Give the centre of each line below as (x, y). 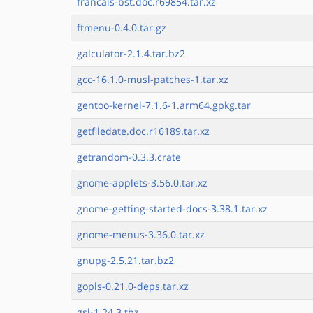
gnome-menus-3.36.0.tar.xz (141, 234)
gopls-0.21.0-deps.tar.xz (133, 286)
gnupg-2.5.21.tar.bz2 (125, 260)
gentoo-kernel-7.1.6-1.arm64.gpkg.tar (164, 105)
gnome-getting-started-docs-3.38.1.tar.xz (172, 209)
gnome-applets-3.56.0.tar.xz (142, 183)
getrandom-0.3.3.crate (129, 157)
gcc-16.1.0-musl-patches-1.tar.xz (153, 79)
